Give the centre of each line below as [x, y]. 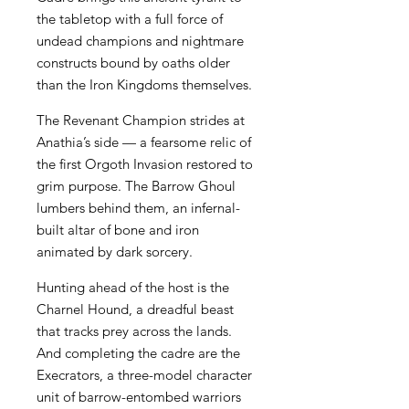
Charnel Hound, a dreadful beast [135, 309]
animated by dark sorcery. [115, 251]
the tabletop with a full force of [130, 18]
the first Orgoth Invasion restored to [145, 163]
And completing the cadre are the [138, 352]
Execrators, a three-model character [144, 374]
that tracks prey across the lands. [134, 330]
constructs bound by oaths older [133, 62]
